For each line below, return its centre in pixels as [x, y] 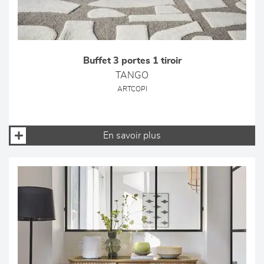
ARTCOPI [132, 89]
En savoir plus [132, 136]
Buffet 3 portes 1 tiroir [132, 61]
